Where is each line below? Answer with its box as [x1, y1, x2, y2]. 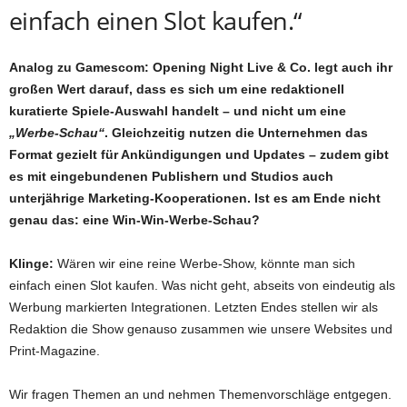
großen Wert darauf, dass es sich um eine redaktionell [9, 82, 344, 97]
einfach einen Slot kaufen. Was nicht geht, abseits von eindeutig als [9, 278, 395, 293]
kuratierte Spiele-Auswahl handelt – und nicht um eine [9, 104, 346, 119]
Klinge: [9, 256, 57, 272]
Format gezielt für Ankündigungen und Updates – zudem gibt [9, 147, 389, 163]
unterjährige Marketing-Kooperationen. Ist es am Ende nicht [9, 191, 381, 206]
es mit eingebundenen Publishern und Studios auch [9, 169, 333, 184]
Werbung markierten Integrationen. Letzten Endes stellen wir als [9, 300, 378, 315]
